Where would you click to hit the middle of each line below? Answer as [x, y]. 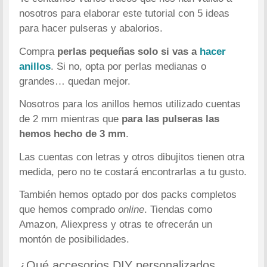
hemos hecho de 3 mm [73, 134]
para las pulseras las [169, 119]
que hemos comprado [69, 210]
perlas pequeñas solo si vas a [129, 51]
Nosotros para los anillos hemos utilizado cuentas [130, 104]
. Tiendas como [178, 210]
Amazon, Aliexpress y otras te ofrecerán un [116, 225]
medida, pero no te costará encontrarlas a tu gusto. [133, 172]
